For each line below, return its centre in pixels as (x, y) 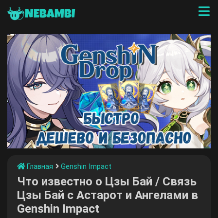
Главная (39, 166)
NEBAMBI (50, 15)
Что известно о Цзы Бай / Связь (107, 182)
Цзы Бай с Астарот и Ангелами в (108, 195)
